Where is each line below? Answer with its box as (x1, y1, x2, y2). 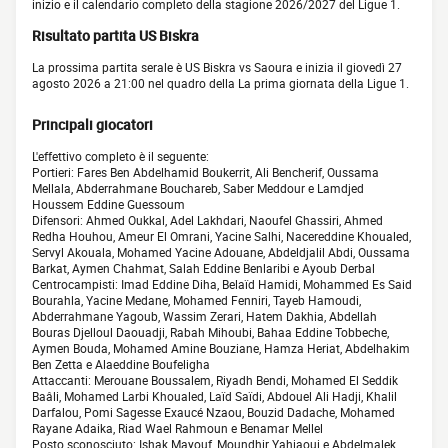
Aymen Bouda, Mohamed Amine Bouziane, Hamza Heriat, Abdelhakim (32, 340, 410, 357)
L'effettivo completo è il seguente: (32, 148, 209, 165)
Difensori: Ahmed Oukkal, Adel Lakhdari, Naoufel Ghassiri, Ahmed (32, 212, 383, 229)
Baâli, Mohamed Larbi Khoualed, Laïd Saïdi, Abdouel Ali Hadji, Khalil (32, 388, 397, 405)
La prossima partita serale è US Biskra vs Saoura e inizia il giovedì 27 (32, 59, 402, 76)
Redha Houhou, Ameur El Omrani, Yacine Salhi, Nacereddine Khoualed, (32, 228, 411, 245)
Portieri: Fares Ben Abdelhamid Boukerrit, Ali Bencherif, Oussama (32, 164, 379, 181)
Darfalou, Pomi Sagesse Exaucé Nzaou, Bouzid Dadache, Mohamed (32, 404, 395, 421)
